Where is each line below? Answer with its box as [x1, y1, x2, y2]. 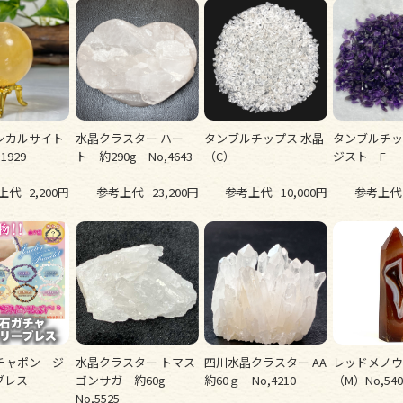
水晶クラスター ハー [75, 130, 184, 148]
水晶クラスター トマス [75, 354, 195, 372]
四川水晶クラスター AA [204, 354, 327, 372]
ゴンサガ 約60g [75, 372, 177, 390]
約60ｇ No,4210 [204, 372, 297, 390]
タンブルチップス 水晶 [204, 130, 325, 148]
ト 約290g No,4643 [75, 148, 193, 166]
